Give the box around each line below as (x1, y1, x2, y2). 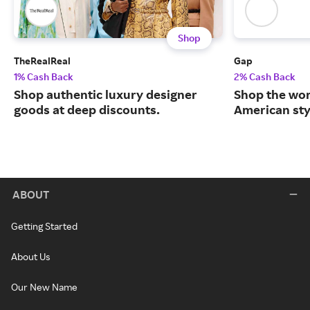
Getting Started (11, 220, 77, 232)
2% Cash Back (234, 71, 295, 83)
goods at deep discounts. (14, 102, 160, 118)
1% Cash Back (14, 71, 73, 83)
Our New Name (11, 281, 77, 293)
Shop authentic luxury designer (14, 86, 197, 102)
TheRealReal (14, 55, 71, 67)
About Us (11, 250, 50, 262)
